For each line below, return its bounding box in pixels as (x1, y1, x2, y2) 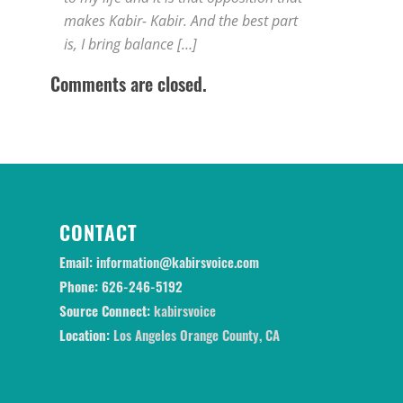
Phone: (59, 275, 98, 296)
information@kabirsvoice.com (96, 251, 259, 272)
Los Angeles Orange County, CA (110, 324, 280, 345)
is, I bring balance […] (64, 33, 197, 54)
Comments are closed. (50, 69, 207, 97)
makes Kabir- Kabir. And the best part (64, 10, 298, 31)
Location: (59, 324, 110, 345)
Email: (59, 251, 93, 272)
